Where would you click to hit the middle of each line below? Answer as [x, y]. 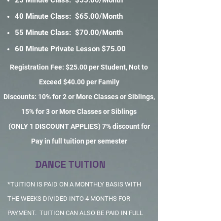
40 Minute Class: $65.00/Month [72, 16]
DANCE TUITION [70, 164]
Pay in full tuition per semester [79, 141]
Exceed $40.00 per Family [79, 82]
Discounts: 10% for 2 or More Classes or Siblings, [79, 97]
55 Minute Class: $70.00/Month [69, 33]
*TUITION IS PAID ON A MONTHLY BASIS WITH [74, 184]
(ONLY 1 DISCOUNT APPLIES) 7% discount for [79, 126]
